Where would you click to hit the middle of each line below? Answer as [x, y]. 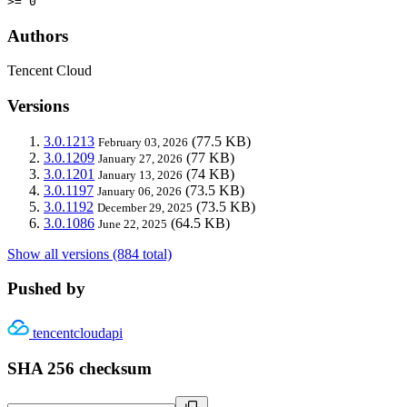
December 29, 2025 [145, 207]
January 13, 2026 [140, 174]
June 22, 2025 [133, 223]
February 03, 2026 [143, 142]
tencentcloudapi [78, 333]
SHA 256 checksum [79, 368]
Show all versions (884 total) [89, 253]
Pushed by [46, 289]
